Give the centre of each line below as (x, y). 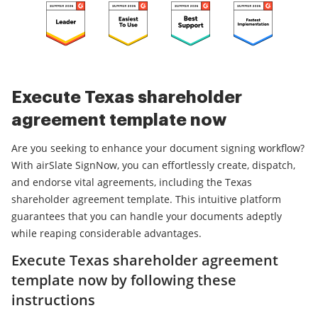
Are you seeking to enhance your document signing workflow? (158, 148)
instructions (53, 300)
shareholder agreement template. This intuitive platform (146, 199)
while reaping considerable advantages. (106, 234)
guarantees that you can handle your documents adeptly (147, 216)
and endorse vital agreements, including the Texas (132, 182)
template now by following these (124, 280)
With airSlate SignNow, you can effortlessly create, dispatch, (153, 165)
